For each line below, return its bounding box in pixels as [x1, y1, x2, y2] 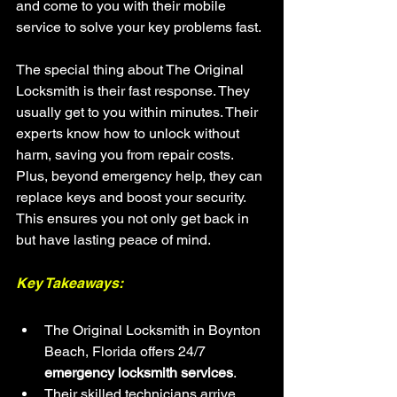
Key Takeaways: [16, 275, 123, 292]
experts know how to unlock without [16, 125, 243, 142]
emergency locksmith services [44, 364, 233, 381]
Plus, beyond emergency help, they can [16, 167, 266, 184]
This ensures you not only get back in [16, 210, 253, 227]
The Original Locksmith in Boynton [44, 322, 264, 339]
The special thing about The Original [16, 61, 247, 78]
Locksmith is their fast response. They [16, 82, 253, 99]
